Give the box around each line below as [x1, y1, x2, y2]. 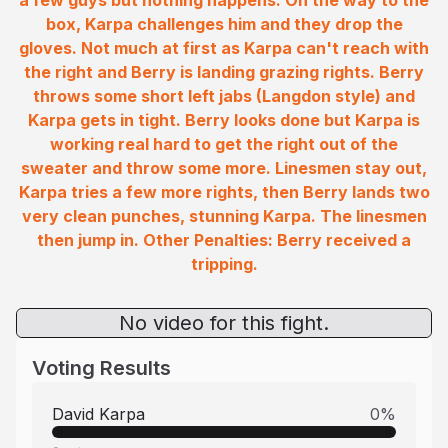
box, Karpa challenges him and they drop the [45, 14, 403, 34]
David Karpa [52, 404, 145, 424]
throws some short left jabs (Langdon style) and [33, 86, 415, 106]
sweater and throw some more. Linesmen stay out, [21, 158, 427, 178]
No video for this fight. [119, 311, 329, 335]
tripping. [190, 254, 258, 274]
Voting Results [32, 356, 171, 380]
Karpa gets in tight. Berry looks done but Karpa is [28, 110, 420, 130]
